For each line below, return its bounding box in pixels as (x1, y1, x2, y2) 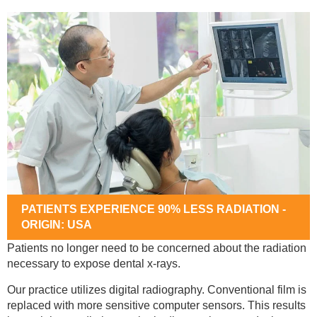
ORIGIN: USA (21, 219, 92, 231)
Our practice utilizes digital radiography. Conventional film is (7, 283, 306, 296)
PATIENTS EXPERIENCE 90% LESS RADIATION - (21, 203, 286, 216)
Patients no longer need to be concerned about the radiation (7, 242, 306, 255)
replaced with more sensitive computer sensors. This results (7, 299, 306, 311)
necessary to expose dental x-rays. (7, 258, 180, 270)
